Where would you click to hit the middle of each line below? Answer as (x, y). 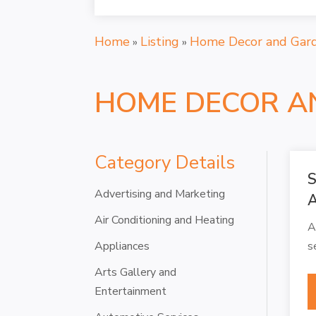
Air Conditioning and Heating (165, 220)
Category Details (165, 162)
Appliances (122, 246)
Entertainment (131, 291)
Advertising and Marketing (160, 194)
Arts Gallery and (136, 272)
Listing (160, 41)
